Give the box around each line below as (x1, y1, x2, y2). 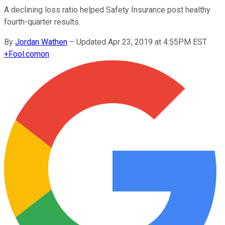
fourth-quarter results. (4, 17, 80, 27)
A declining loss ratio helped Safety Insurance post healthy (4, 5, 210, 15)
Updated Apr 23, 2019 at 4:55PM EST (76, 37, 207, 47)
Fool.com (9, 49, 41, 59)
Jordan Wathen (15, 37, 67, 47)
